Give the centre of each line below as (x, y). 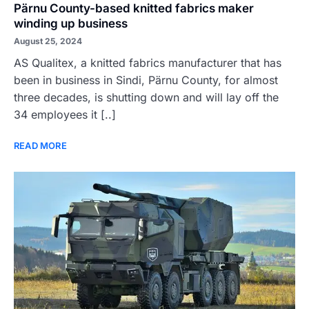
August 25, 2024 (48, 41)
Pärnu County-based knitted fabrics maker (134, 8)
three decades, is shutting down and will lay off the (146, 97)
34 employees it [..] (65, 114)
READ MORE (40, 146)
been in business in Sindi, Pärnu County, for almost (146, 80)
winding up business (71, 23)
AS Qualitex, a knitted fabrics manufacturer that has (148, 63)
